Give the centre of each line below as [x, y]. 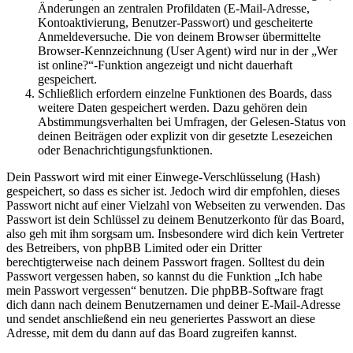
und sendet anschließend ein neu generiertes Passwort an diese [161, 319]
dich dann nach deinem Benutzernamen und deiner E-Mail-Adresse [173, 305]
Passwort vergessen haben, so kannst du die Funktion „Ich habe [164, 277]
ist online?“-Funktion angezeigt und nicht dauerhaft [165, 65]
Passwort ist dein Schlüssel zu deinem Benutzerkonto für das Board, [175, 220]
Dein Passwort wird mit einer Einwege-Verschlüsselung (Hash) [163, 177]
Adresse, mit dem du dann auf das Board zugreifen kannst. [152, 333]
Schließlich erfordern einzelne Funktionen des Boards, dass [185, 94]
